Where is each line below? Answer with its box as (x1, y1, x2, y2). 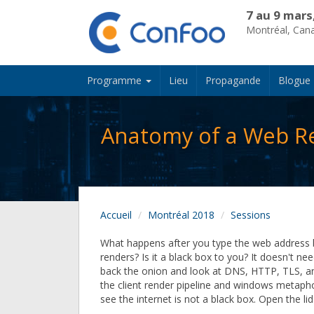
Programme (87, 74, 144, 88)
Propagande (205, 74, 261, 88)
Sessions (231, 208, 271, 222)
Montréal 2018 (148, 208, 214, 222)
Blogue (278, 74, 310, 88)
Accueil (100, 208, 132, 222)
